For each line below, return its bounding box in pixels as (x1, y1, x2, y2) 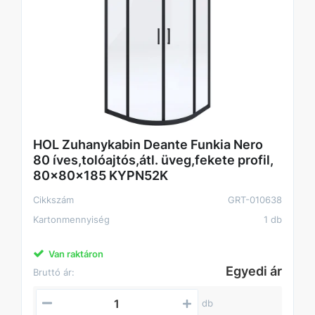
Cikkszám (39, 194, 74, 206)
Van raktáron (49, 248, 103, 260)
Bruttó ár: (33, 266, 75, 278)
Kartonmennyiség (39, 214, 110, 226)
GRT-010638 (228, 194, 282, 206)
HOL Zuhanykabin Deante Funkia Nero (33, 137, 263, 153)
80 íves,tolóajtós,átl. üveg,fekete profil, (33, 153, 274, 168)
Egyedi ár (226, 264, 282, 279)
